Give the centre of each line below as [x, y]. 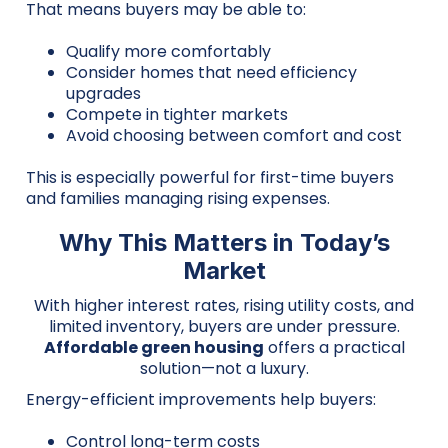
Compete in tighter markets [177, 115]
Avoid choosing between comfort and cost [234, 136]
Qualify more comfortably [168, 52]
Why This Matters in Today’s [224, 243]
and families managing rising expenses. [178, 199]
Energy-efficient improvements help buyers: [201, 400]
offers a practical [334, 348]
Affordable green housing [153, 348]
